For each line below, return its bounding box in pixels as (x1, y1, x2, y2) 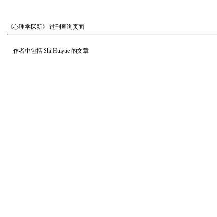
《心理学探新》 (7, 23, 48, 30)
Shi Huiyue (44, 47, 70, 54)
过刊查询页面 (48, 23, 84, 30)
